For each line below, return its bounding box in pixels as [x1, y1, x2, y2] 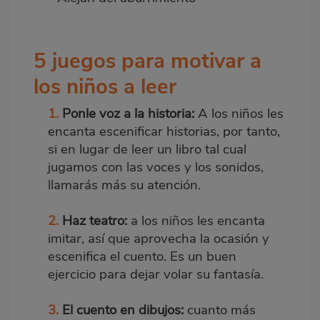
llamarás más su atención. [48, 175, 201, 194]
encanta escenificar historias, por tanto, [48, 121, 280, 141]
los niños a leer [34, 71, 176, 101]
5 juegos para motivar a [34, 46, 261, 75]
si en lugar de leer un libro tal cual [48, 139, 246, 159]
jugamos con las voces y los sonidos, [48, 157, 264, 176]
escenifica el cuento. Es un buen [48, 246, 236, 266]
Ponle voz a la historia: [62, 104, 194, 123]
